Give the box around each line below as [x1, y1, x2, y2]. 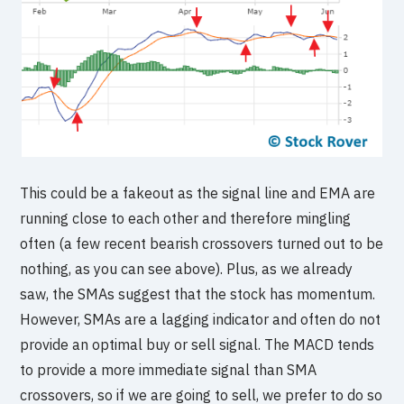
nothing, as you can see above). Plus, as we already [20, 260, 353, 279]
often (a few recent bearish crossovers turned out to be [20, 234, 384, 253]
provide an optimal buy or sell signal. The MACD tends [20, 335, 375, 354]
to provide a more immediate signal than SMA [20, 361, 317, 380]
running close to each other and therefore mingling [20, 209, 352, 228]
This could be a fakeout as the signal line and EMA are [20, 184, 376, 203]
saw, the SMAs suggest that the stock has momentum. [20, 285, 376, 304]
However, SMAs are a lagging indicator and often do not [20, 310, 381, 329]
